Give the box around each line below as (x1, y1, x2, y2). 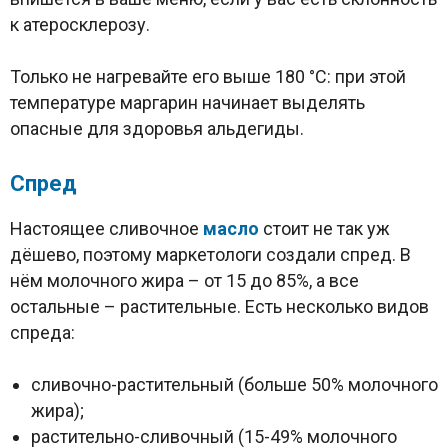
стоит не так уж (259, 218, 390, 240)
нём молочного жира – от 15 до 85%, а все (10, 270, 359, 292)
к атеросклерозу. (10, 14, 150, 36)
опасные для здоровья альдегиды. (10, 118, 304, 140)
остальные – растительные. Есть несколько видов (10, 296, 429, 318)
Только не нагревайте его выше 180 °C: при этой (10, 66, 406, 88)
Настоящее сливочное (10, 218, 203, 240)
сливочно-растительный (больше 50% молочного (31, 374, 438, 396)
